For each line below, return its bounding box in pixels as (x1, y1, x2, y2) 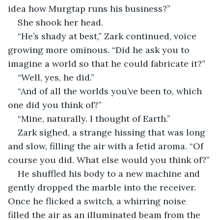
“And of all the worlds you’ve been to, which (18, 85, 204, 97)
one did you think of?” (8, 99, 102, 110)
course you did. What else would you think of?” (8, 154, 210, 165)
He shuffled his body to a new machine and (18, 167, 202, 179)
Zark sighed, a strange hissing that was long (18, 126, 208, 138)
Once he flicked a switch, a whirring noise (8, 195, 189, 207)
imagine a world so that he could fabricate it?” (8, 57, 205, 69)
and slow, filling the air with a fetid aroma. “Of (8, 140, 206, 152)
